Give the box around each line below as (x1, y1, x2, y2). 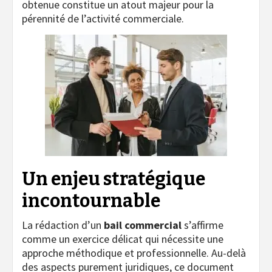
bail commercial (104, 217, 182, 232)
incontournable (22, 189, 160, 212)
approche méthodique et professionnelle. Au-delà (22, 245, 246, 260)
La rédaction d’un (22, 217, 104, 232)
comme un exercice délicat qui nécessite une (22, 231, 223, 246)
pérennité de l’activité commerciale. (22, 11, 184, 25)
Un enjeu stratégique (22, 168, 205, 190)
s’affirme (182, 217, 223, 232)
